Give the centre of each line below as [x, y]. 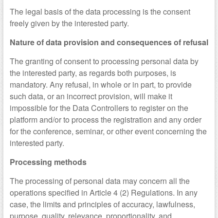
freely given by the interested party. [69, 23]
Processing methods [48, 162]
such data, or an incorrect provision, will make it [91, 96]
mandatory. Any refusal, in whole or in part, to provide [100, 85]
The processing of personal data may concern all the [100, 181]
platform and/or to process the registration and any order [105, 120]
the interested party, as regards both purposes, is [93, 73]
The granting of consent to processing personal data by [104, 61]
